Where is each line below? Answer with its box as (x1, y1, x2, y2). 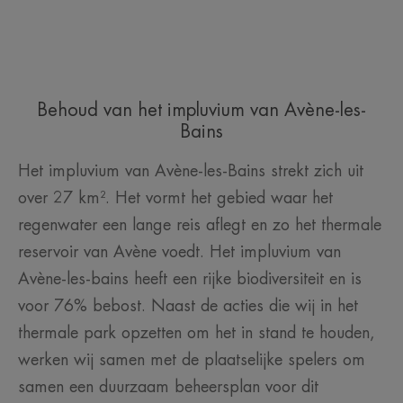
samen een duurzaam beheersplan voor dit (18, 379, 318, 396)
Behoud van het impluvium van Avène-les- (36, 101, 366, 121)
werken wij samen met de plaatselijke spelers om (18, 352, 365, 369)
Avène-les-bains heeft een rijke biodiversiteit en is (18, 271, 362, 288)
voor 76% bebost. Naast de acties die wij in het (18, 298, 358, 315)
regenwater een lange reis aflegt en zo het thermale (18, 217, 381, 234)
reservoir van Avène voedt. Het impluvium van (18, 244, 341, 261)
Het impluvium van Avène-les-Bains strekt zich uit (18, 163, 363, 180)
